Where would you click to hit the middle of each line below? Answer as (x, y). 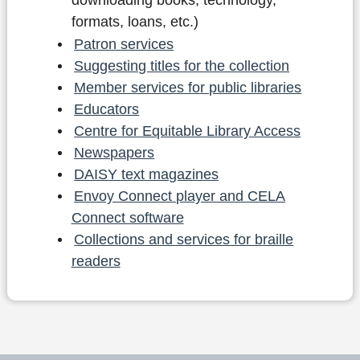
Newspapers (115, 152)
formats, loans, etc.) (135, 22)
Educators (107, 109)
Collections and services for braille (184, 239)
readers (96, 261)
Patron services (124, 44)
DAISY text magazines (147, 174)
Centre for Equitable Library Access (188, 131)
